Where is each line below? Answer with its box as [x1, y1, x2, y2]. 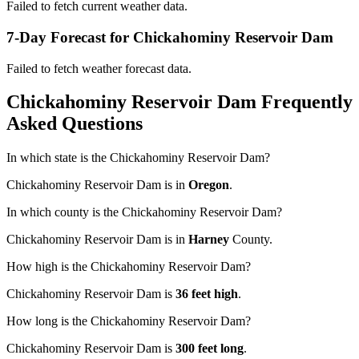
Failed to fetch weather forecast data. [6, 61, 192, 75]
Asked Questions [6, 113, 143, 135]
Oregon [188, 178, 229, 192]
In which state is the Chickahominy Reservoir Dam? [6, 151, 270, 165]
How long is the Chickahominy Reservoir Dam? [6, 314, 251, 329]
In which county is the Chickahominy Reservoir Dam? [6, 205, 282, 220]
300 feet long [175, 341, 244, 356]
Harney [188, 232, 229, 247]
